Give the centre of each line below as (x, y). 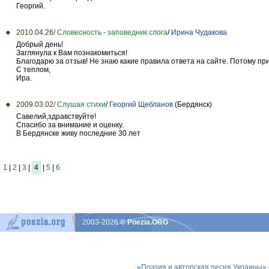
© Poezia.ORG (144, 222)
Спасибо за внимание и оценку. (70, 125)
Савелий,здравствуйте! (56, 116)
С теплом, (33, 69)
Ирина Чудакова (199, 32)
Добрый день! (40, 44)
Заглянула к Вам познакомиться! (72, 53)
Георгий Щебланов (141, 104)
